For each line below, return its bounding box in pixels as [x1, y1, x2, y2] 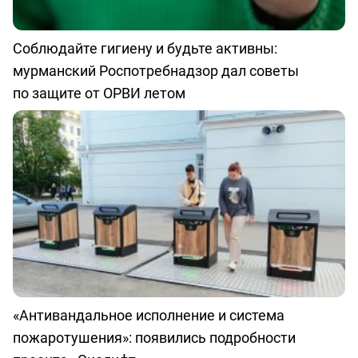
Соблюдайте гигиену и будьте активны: [13, 38, 277, 58]
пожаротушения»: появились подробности [13, 328, 296, 348]
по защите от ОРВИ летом [13, 83, 185, 103]
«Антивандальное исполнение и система [13, 305, 284, 325]
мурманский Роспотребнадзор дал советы [13, 61, 299, 81]
